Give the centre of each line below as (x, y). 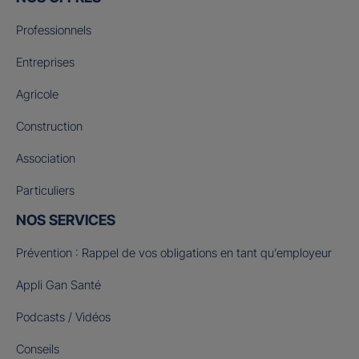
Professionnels (54, 30)
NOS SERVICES (66, 220)
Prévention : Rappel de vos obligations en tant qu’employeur (174, 253)
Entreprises (45, 63)
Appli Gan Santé (58, 285)
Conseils (38, 349)
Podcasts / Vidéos (63, 317)
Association (46, 159)
